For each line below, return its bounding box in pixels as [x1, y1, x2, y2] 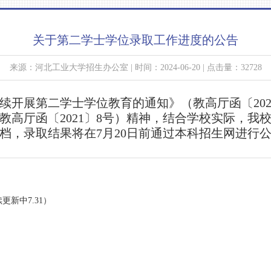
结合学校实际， [163, 111, 247, 125]
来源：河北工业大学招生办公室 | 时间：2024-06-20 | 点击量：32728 [9, 63, 262, 72]
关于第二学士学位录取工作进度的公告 [33, 33, 238, 47]
